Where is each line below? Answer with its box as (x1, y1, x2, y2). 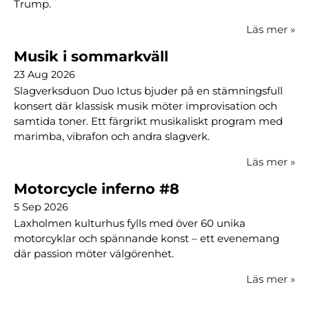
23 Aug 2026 (14, 68, 75, 81)
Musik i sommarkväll (14, 48, 168, 66)
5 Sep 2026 (14, 200, 68, 213)
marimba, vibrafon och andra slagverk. (14, 129, 210, 143)
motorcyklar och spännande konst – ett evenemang (14, 231, 279, 245)
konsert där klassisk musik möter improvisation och (14, 99, 277, 112)
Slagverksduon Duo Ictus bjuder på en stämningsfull (14, 83, 283, 97)
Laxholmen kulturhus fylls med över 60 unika (14, 216, 246, 230)
